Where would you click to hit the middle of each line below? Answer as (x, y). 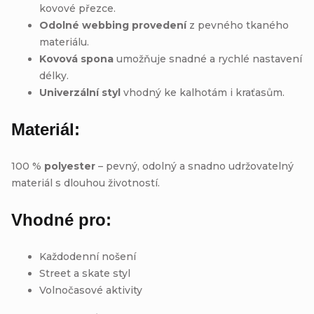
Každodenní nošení (88, 256)
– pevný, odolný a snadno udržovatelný (194, 166)
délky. (54, 75)
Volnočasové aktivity (91, 290)
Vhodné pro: (61, 219)
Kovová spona (76, 59)
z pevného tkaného (238, 25)
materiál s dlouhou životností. (86, 183)
